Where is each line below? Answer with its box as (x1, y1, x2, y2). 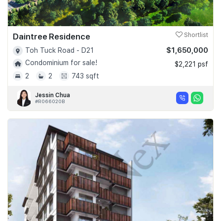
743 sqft (72, 72, 99, 80)
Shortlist (183, 32, 208, 38)
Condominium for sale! (25, 59, 97, 67)
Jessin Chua (35, 91, 70, 99)
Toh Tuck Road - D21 (25, 46, 94, 54)
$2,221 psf (175, 60, 208, 68)
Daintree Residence (13, 32, 90, 41)
